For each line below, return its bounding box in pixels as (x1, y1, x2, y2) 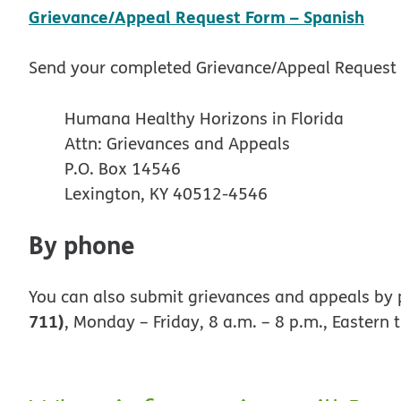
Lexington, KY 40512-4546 (64, 181, 268, 205)
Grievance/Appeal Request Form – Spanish (29, 4, 364, 29)
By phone (29, 225, 135, 262)
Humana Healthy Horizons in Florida (64, 106, 344, 130)
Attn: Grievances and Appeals (64, 131, 290, 155)
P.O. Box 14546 (64, 156, 181, 180)
